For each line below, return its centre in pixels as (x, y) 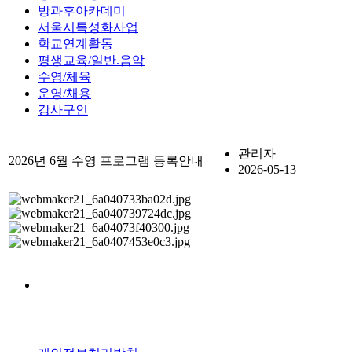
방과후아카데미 (82, 11)
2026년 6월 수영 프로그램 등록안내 (106, 161)
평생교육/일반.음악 (91, 60)
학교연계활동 (75, 44)
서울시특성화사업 (88, 27)
